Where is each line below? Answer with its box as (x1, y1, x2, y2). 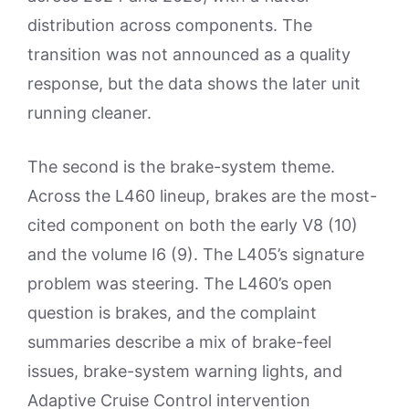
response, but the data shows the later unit (27, 73, 361, 93)
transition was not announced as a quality (27, 44, 351, 64)
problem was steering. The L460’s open (27, 273, 332, 293)
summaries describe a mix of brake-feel (27, 331, 331, 351)
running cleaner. (27, 102, 152, 122)
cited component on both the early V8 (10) (27, 215, 358, 235)
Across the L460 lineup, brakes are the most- (27, 185, 377, 205)
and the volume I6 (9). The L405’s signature (27, 244, 364, 264)
